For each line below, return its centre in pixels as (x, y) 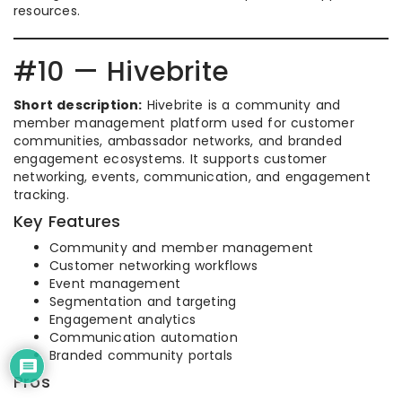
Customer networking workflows (153, 266)
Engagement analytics (122, 320)
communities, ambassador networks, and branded (178, 141)
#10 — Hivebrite (121, 72)
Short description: (78, 105)
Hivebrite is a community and (241, 105)
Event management (115, 284)
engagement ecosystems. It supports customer (170, 159)
